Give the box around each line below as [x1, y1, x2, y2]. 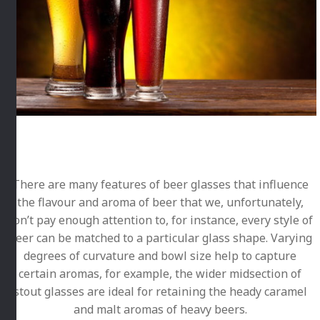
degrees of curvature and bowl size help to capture [24, 248, 296, 264]
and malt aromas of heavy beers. [73, 301, 247, 318]
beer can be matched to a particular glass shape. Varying [8, 230, 312, 246]
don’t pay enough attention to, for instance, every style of [7, 212, 313, 229]
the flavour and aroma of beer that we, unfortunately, [16, 194, 304, 211]
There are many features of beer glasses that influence [11, 176, 309, 193]
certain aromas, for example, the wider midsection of [19, 266, 301, 282]
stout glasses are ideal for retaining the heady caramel [13, 284, 307, 300]
